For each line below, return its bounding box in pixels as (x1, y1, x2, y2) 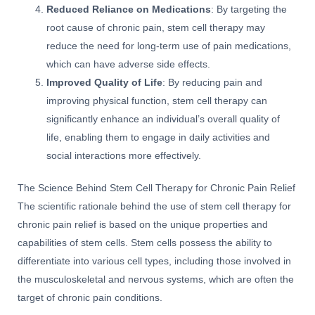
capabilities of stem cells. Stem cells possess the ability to (18, 238, 272, 249)
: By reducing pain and (162, 77, 263, 88)
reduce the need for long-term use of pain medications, (46, 40, 292, 51)
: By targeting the (211, 4, 288, 15)
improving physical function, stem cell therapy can (46, 95, 268, 106)
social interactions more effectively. (46, 150, 202, 161)
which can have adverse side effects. (46, 58, 211, 70)
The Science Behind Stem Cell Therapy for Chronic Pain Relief (18, 183, 295, 194)
